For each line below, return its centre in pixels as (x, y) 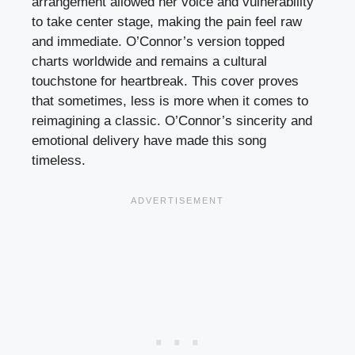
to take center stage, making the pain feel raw (167, 22)
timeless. (59, 161)
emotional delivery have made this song (149, 141)
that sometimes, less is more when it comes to (170, 101)
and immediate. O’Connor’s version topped (158, 42)
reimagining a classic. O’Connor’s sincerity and (172, 121)
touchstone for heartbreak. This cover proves (165, 82)
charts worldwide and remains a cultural (149, 62)
